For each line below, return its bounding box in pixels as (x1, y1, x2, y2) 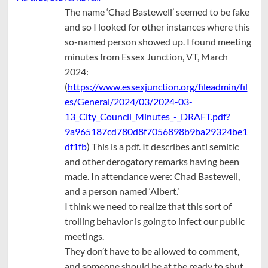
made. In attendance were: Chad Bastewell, (64, 170, 240, 182)
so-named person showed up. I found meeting (64, 35, 251, 47)
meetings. (64, 230, 104, 242)
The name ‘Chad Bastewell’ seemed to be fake (64, 5, 249, 17)
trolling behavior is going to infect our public (64, 215, 245, 227)
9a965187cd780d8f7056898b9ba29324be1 (64, 125, 248, 137)
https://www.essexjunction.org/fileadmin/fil (67, 80, 248, 92)
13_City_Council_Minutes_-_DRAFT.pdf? (64, 110, 230, 122)
